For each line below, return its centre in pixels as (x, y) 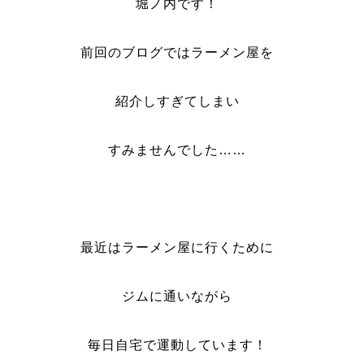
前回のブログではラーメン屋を (178, 52)
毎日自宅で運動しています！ (177, 345)
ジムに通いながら (178, 296)
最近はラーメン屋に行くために (178, 247)
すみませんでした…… (178, 150)
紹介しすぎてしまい (177, 101)
